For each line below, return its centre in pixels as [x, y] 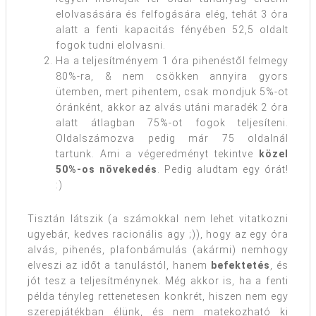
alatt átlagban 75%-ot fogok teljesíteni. [172, 122]
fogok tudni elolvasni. [111, 45]
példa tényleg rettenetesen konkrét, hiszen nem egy [158, 296]
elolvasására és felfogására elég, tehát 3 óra [172, 14]
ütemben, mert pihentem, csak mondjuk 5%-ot [172, 91]
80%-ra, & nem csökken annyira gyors [172, 76]
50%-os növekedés [107, 169]
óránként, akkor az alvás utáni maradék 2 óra [172, 107]
